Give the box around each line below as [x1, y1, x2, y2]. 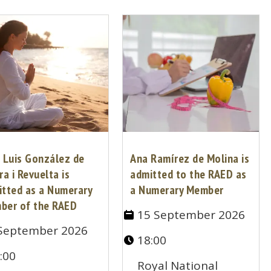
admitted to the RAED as [130, 166, 247, 183]
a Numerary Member [130, 182, 224, 198]
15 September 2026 [137, 207, 246, 223]
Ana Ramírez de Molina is [130, 151, 250, 167]
